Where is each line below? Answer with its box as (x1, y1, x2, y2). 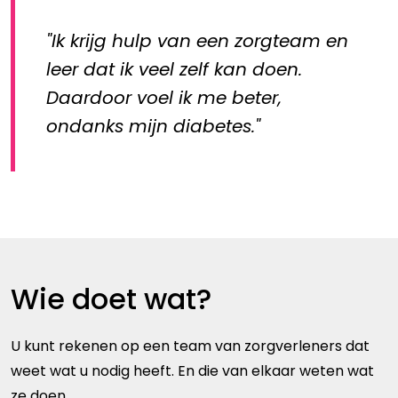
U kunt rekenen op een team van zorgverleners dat (11, 335, 370, 356)
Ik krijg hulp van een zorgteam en (52, 28, 348, 53)
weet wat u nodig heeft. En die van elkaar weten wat (11, 360, 374, 381)
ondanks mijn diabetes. (46, 113, 255, 139)
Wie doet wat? (11, 278, 211, 319)
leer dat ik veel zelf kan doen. (46, 56, 302, 82)
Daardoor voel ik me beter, (46, 84, 282, 110)
